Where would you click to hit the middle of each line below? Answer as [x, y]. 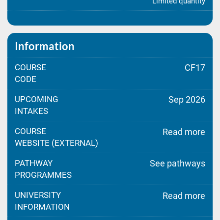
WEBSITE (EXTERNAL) [56, 143]
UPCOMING [37, 99]
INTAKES [31, 111]
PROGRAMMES [43, 175]
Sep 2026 [187, 99]
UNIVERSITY [38, 195]
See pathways [178, 163]
